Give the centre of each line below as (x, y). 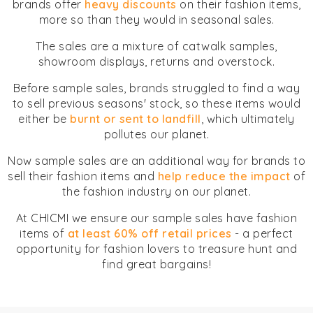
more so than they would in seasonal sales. (156, 20)
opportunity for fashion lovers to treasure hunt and (156, 249)
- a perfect (262, 233)
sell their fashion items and (83, 176)
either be (44, 119)
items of (44, 233)
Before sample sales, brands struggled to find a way (156, 88)
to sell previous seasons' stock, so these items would (156, 103)
